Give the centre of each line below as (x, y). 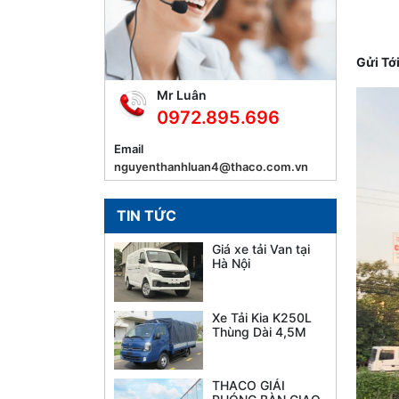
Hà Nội (231, 263)
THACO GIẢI (248, 386)
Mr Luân (182, 95)
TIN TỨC (147, 216)
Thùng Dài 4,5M (259, 331)
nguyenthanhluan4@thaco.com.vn (211, 167)
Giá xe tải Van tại (261, 249)
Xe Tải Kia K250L (262, 317)
